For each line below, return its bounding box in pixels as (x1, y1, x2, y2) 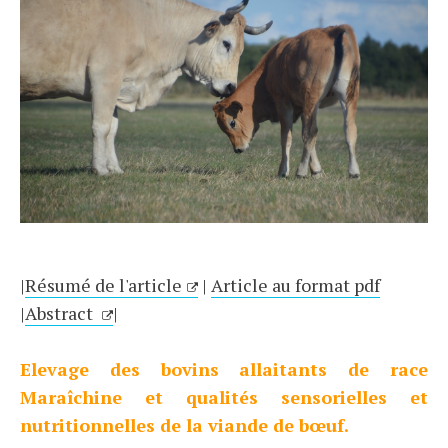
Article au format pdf (211, 273, 380, 298)
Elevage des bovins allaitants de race (20, 357, 428, 382)
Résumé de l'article (25, 273, 182, 298)
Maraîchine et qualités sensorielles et (20, 385, 428, 410)
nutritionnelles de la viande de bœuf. (20, 413, 349, 438)
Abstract (25, 301, 97, 326)
